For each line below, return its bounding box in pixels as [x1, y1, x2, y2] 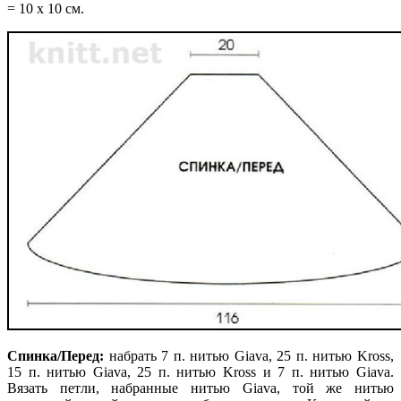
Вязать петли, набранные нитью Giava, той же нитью [7, 380, 394, 396]
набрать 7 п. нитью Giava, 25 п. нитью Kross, [104, 347, 394, 363]
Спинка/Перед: [7, 347, 104, 363]
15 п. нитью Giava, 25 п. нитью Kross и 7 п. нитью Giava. [7, 363, 394, 380]
